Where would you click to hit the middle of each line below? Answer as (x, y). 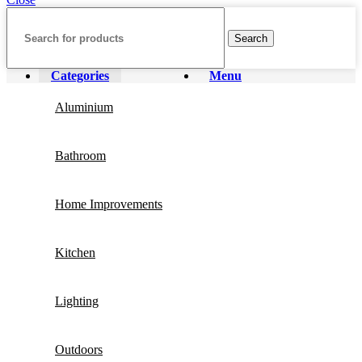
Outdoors (79, 350)
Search (251, 38)
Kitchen (75, 253)
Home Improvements (109, 204)
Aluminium (84, 107)
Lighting (77, 301)
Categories (80, 76)
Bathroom (80, 156)
